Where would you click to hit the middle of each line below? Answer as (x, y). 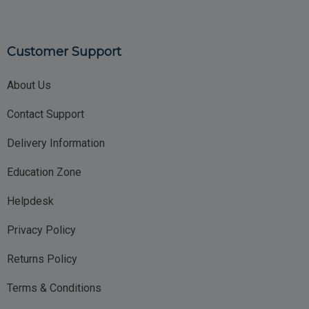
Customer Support (64, 52)
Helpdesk (30, 201)
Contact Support (46, 114)
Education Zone (44, 172)
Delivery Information (56, 143)
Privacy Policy (41, 230)
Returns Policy (42, 259)
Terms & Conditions (54, 288)
